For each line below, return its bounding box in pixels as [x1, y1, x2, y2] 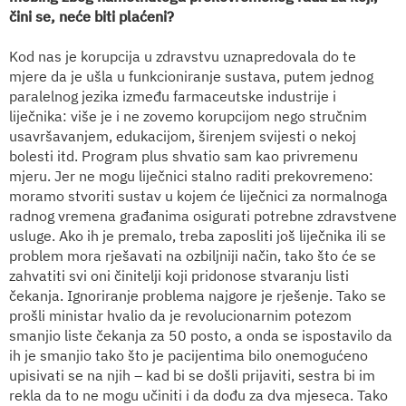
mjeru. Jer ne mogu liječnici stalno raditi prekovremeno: [9, 166, 373, 185]
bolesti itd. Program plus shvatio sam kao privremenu [9, 146, 358, 165]
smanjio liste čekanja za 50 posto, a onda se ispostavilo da [9, 325, 392, 344]
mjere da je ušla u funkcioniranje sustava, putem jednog [9, 66, 373, 85]
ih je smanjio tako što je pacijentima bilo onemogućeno [9, 345, 368, 364]
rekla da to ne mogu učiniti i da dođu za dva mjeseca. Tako [9, 385, 388, 404]
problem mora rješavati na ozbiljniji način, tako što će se [9, 246, 376, 265]
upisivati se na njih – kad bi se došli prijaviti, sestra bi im [9, 365, 375, 384]
